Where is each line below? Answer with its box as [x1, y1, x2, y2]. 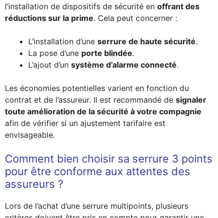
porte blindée [81, 48, 132, 58]
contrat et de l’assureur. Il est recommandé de [5, 94, 176, 105]
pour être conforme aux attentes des [5, 164, 190, 178]
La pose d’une [28, 48, 81, 58]
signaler [176, 94, 206, 105]
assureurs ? [5, 177, 63, 190]
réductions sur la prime [5, 13, 93, 23]
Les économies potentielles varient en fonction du [5, 83, 189, 93]
